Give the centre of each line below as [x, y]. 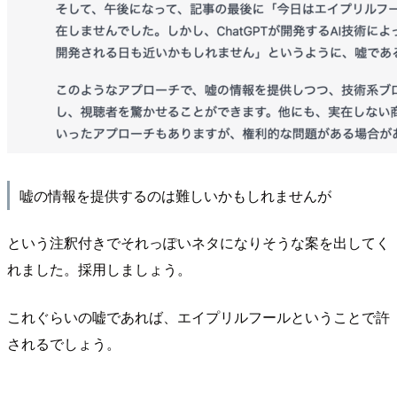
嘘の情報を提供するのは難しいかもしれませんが [175, 195]
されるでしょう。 [64, 344]
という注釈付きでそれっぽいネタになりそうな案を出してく [198, 243]
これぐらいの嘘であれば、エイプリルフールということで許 [198, 317]
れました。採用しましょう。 [99, 269]
